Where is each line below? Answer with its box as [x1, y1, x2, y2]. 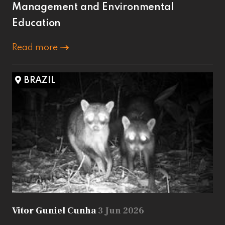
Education [12, 18, 61, 29]
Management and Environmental [12, 2, 174, 13]
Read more [12, 43, 60, 52]
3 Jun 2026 [98, 204, 144, 216]
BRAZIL [24, 75, 56, 85]
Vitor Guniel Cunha [12, 204, 98, 216]
